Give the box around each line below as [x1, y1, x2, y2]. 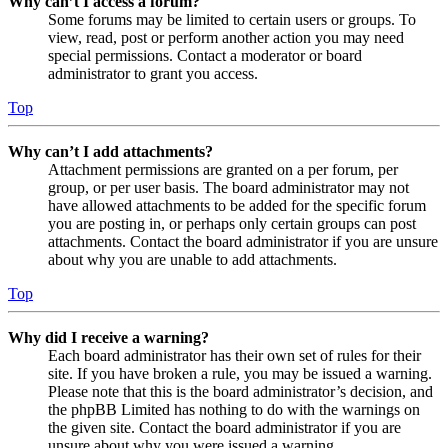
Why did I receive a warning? [8, 329, 209, 347]
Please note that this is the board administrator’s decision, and [48, 383, 433, 401]
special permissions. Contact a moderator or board [48, 47, 362, 65]
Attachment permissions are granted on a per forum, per [48, 161, 398, 179]
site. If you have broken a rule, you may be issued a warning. [48, 365, 432, 383]
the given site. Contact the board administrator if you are [48, 419, 401, 437]
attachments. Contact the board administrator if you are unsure [48, 233, 438, 251]
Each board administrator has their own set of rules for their [48, 347, 421, 365]
